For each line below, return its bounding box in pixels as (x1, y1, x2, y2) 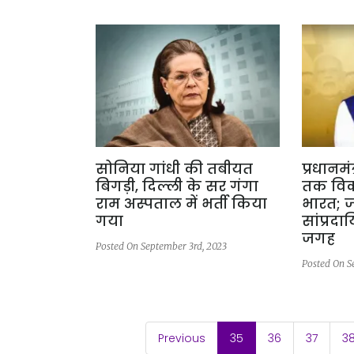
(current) (243, 330, 293, 346)
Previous (158, 330, 206, 347)
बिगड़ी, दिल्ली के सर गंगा (96, 176, 258, 197)
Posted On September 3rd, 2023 (96, 240, 227, 253)
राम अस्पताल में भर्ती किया (96, 194, 267, 214)
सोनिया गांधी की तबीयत (96, 159, 253, 179)
